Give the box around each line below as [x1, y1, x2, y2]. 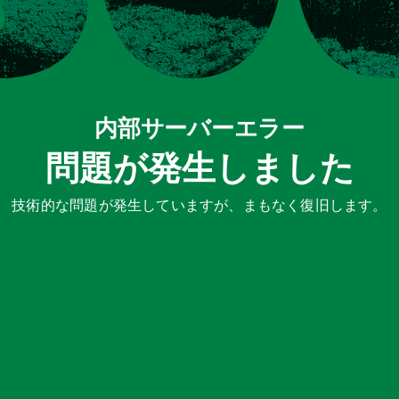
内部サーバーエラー [94, 110, 305, 145]
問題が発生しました [45, 142, 354, 192]
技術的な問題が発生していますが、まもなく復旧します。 [12, 194, 387, 215]
